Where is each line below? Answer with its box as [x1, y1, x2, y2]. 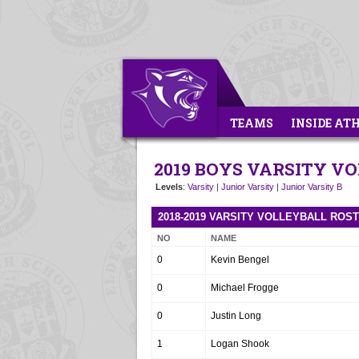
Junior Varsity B [281, 182, 342, 192]
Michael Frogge [211, 282, 279, 293]
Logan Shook [211, 338, 269, 349]
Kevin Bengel [211, 254, 269, 265]
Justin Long [211, 310, 261, 321]
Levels [155, 182, 183, 192]
